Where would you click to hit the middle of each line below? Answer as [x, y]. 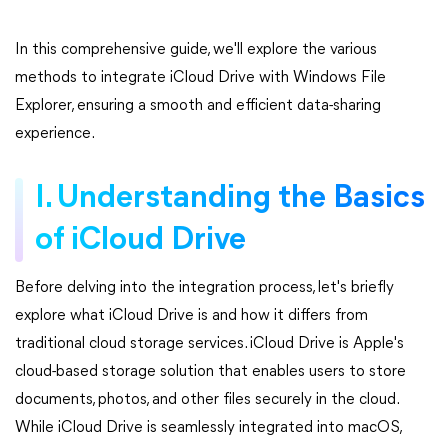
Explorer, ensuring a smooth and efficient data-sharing [198, 106]
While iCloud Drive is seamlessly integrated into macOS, [208, 428]
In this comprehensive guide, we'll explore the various [196, 50]
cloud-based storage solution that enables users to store [210, 372]
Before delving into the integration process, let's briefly [204, 288]
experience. [55, 134]
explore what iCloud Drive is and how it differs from [191, 316]
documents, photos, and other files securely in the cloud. [206, 400]
